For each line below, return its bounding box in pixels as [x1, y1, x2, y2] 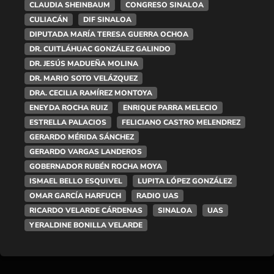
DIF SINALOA [83, 14, 131, 24]
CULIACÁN [29, 14, 68, 24]
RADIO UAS [136, 190, 179, 201]
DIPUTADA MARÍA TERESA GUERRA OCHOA [29, 29, 188, 39]
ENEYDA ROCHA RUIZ [29, 102, 108, 113]
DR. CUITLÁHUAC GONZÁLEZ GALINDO [29, 43, 171, 54]
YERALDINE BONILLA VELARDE [29, 220, 143, 230]
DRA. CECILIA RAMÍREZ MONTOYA [29, 87, 152, 98]
